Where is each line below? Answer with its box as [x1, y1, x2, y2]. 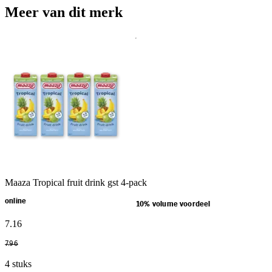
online [5, 197, 27, 205]
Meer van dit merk [5, 4, 123, 20]
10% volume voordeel [136, 200, 211, 208]
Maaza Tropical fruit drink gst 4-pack [5, 177, 147, 188]
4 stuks [5, 258, 32, 269]
